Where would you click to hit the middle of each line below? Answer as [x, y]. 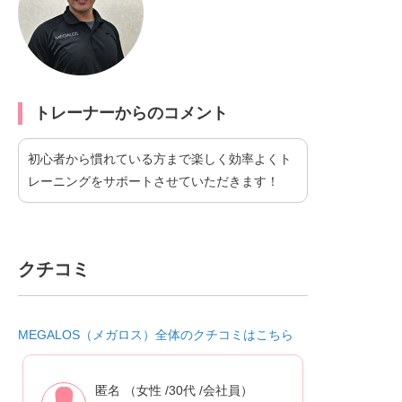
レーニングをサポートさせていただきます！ [153, 181]
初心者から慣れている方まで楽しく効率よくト [160, 158]
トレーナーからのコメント [131, 113]
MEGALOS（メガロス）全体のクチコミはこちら [156, 334]
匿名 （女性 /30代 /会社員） [174, 390]
